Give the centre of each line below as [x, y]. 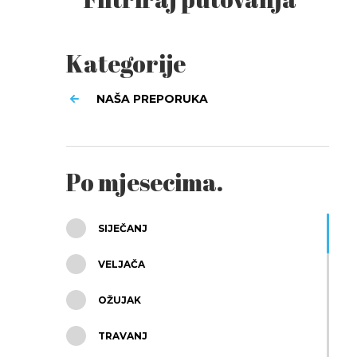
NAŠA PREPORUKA [152, 98]
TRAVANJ [122, 335]
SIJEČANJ [122, 228]
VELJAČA [121, 264]
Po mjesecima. [144, 182]
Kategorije [126, 63]
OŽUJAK [119, 300]
